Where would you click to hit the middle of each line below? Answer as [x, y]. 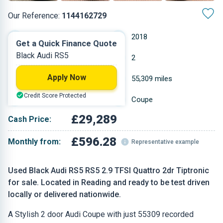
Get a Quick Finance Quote [66, 44]
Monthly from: [34, 142]
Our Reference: [35, 16]
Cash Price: [30, 119]
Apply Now [66, 77]
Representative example [166, 142]
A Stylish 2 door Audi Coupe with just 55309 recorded [101, 214]
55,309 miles [152, 79]
